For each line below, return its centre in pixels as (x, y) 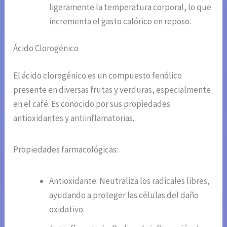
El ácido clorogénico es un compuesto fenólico (98, 75)
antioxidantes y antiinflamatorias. (74, 118)
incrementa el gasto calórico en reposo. (120, 21)
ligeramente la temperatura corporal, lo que (130, 7)
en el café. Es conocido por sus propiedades (92, 104)
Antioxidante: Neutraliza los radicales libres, (130, 181)
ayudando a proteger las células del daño (124, 195)
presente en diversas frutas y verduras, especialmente (112, 89)
